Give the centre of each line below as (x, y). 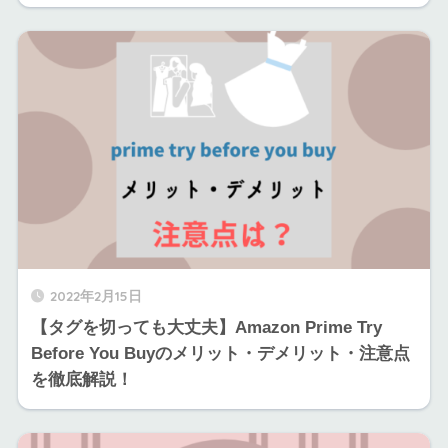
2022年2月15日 (95, 295)
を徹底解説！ (81, 379)
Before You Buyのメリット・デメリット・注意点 (220, 353)
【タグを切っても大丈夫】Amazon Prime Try (206, 327)
